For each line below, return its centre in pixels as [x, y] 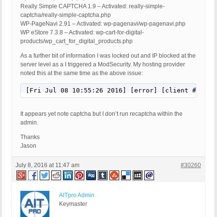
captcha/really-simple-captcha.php [66, 15]
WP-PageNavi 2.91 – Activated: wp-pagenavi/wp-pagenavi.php [103, 24]
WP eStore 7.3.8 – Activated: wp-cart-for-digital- [82, 33]
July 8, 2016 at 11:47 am [47, 165]
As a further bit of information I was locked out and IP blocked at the [108, 56]
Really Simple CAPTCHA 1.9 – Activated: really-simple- [93, 7]
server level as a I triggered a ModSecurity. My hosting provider [103, 65]
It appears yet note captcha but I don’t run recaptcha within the [101, 114]
